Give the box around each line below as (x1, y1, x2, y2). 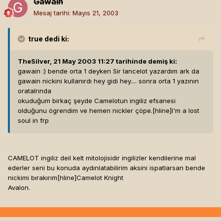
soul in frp (18, 116, 49, 125)
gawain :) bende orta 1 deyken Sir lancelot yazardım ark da (18, 67, 199, 75)
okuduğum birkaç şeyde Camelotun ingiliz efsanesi (18, 97, 176, 105)
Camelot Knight (76, 174, 123, 182)
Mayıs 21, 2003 (73, 9, 118, 17)
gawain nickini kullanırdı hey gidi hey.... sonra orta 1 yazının (18, 77, 199, 85)
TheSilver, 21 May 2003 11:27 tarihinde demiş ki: (18, 57, 177, 66)
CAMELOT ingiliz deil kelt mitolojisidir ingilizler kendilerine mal (8, 154, 196, 162)
